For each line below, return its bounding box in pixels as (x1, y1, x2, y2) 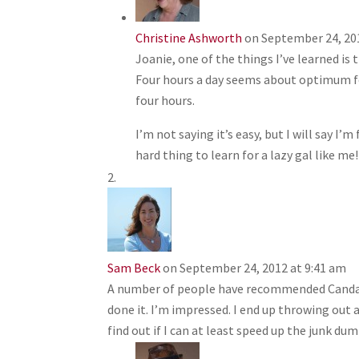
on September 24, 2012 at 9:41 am (163, 260, 347, 276)
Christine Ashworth (135, 30, 243, 46)
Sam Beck (107, 260, 161, 276)
